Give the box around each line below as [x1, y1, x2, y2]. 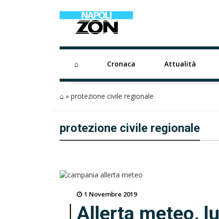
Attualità [164, 59, 197, 68]
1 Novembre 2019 [84, 190, 137, 198]
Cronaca [107, 59, 135, 68]
